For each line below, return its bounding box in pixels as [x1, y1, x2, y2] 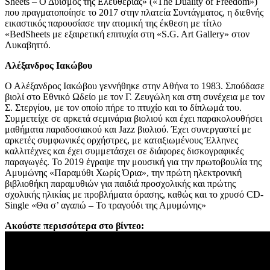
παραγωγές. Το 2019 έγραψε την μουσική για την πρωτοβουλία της [5, 157, 262, 168]
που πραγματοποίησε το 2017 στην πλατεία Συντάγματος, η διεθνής [5, 7, 263, 18]
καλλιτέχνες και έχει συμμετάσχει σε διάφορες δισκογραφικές [5, 146, 243, 157]
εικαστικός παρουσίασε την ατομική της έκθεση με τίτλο [5, 18, 222, 29]
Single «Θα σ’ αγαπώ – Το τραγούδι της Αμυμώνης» [5, 200, 206, 211]
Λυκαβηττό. [5, 40, 51, 51]
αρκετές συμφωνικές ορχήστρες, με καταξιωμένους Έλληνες [5, 135, 238, 146]
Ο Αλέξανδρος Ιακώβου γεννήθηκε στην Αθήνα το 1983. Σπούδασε [5, 81, 265, 92]
